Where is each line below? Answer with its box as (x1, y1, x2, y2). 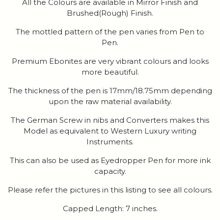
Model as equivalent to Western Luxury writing (24, 126, 196, 136)
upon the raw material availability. (48, 97, 172, 107)
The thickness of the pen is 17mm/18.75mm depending (8, 86, 212, 96)
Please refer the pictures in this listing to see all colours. (7, 185, 213, 195)
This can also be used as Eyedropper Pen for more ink (9, 156, 211, 165)
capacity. (94, 166, 126, 176)
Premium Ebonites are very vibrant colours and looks (11, 56, 209, 66)
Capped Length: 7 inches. (62, 204, 158, 214)
